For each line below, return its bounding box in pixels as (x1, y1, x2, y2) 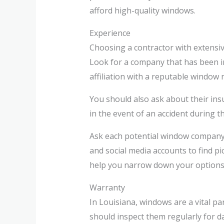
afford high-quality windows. (89, 4, 195, 16)
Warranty (89, 181, 125, 193)
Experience (89, 27, 130, 38)
